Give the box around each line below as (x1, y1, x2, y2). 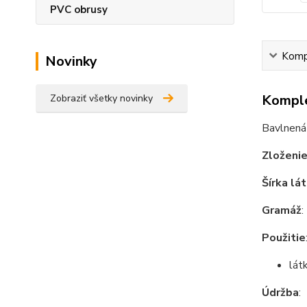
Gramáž (261, 202, 302, 218)
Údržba (261, 284, 299, 300)
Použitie (261, 230, 306, 245)
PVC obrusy (50, 3, 108, 16)
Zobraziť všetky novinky (50, 92, 153, 105)
